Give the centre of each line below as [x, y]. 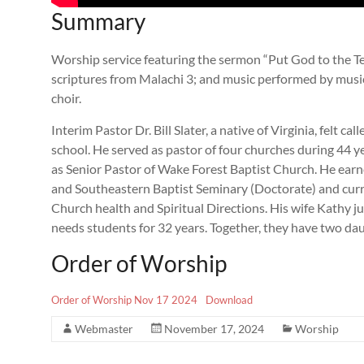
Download [229, 299]
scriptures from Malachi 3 [122, 78]
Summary [98, 21]
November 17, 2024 [214, 328]
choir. [66, 97]
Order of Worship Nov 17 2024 [124, 299]
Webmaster [104, 328]
